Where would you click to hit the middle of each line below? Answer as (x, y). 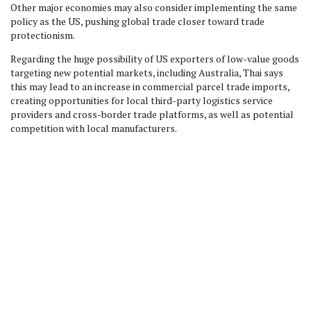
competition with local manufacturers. (94, 128)
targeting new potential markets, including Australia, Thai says (147, 73)
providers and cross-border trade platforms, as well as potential (152, 114)
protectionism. (49, 35)
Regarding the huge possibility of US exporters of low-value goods (155, 59)
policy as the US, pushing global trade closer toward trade (137, 21)
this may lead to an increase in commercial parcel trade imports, (150, 86)
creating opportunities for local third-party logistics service (142, 100)
